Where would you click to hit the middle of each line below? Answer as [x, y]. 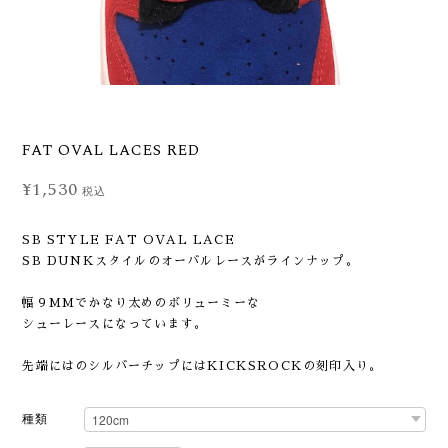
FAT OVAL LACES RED [111, 150]
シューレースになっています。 [115, 324]
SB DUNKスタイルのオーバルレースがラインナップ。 [190, 261]
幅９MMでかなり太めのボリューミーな [141, 303]
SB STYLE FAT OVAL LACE [128, 240]
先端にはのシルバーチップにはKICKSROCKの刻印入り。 [202, 366]
